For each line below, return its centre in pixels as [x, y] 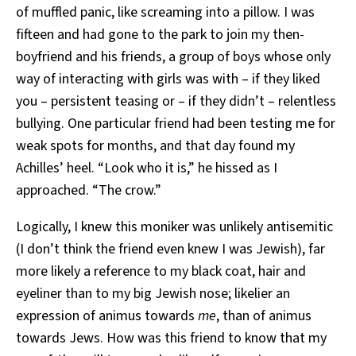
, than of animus [264, 315]
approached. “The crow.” [89, 190]
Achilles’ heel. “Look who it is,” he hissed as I [147, 168]
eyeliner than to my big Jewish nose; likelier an [153, 293]
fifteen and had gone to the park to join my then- [160, 34]
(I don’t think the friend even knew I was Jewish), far [170, 249]
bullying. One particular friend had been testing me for [176, 123]
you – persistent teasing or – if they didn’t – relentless [176, 101]
